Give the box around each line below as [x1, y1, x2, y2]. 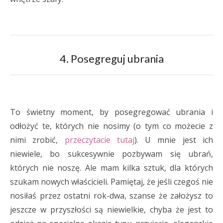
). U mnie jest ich [134, 134, 214, 145]
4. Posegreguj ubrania [59, 52, 164, 65]
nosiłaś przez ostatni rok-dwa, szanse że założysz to [10, 190, 213, 201]
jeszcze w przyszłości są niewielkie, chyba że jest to [10, 204, 213, 215]
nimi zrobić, [10, 134, 65, 145]
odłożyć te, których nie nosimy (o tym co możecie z [10, 120, 213, 131]
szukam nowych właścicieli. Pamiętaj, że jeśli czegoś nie [10, 176, 213, 187]
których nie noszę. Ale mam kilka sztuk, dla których [10, 162, 213, 173]
